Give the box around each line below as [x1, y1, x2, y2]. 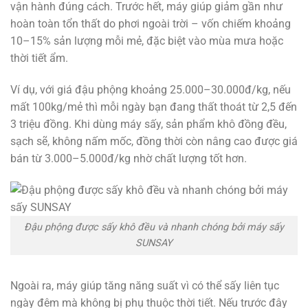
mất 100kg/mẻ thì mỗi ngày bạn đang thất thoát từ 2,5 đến [10, 100, 297, 113]
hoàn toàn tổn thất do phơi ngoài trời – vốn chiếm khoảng [10, 16, 291, 30]
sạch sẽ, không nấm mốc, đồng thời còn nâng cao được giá [10, 134, 298, 148]
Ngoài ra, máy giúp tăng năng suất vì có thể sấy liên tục [10, 279, 279, 293]
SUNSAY [135, 237, 173, 250]
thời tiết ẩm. [10, 51, 68, 65]
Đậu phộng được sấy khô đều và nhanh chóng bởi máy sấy [24, 221, 284, 234]
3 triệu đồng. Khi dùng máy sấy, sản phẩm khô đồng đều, [10, 117, 287, 131]
